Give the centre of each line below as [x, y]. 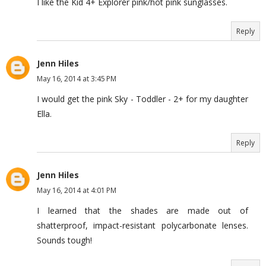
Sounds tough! [64, 240]
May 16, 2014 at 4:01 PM [77, 191]
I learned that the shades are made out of [142, 211]
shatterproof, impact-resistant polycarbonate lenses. [142, 226]
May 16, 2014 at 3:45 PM [77, 79]
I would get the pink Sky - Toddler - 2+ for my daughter [142, 99]
